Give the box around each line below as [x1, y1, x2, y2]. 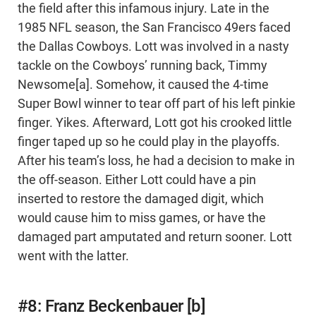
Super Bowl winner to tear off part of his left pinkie [18, 97, 296, 111]
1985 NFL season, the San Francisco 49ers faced [18, 20, 291, 35]
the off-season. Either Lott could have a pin [18, 173, 256, 188]
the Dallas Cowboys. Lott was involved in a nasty [18, 39, 289, 54]
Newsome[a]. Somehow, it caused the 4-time [18, 78, 269, 92]
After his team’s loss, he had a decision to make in [18, 154, 295, 169]
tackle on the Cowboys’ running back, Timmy [18, 59, 267, 73]
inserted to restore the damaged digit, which [18, 192, 264, 207]
